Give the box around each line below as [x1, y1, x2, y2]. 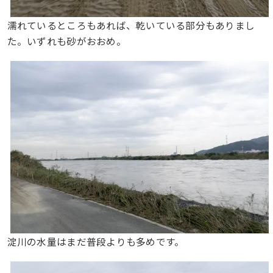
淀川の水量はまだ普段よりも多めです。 [7, 235, 185, 249]
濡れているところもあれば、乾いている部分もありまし [7, 18, 255, 32]
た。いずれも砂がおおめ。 [7, 34, 126, 48]
